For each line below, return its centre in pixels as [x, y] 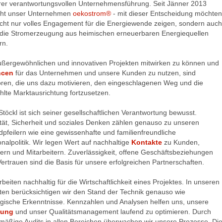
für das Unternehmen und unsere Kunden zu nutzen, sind [105, 73]
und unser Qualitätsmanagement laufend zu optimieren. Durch [112, 212]
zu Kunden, [181, 142]
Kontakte [147, 142]
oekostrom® [92, 13]
